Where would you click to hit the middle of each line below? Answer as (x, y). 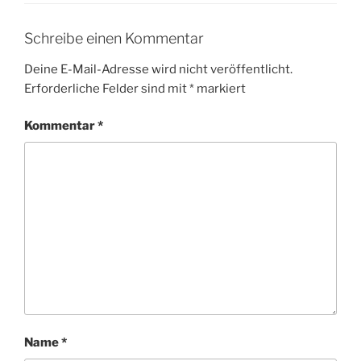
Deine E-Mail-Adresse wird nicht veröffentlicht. (158, 69)
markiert (220, 88)
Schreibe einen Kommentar (114, 39)
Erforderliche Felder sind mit (107, 88)
